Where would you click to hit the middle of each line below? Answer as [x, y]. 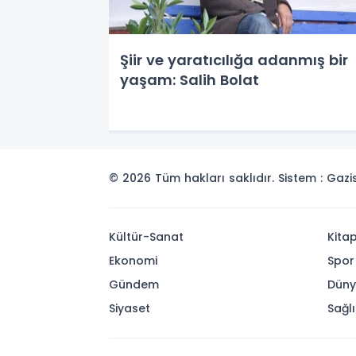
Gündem [134, 284]
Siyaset [130, 308]
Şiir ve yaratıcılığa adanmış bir [234, 60]
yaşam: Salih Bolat [190, 80]
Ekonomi [133, 261]
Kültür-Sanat [146, 237]
